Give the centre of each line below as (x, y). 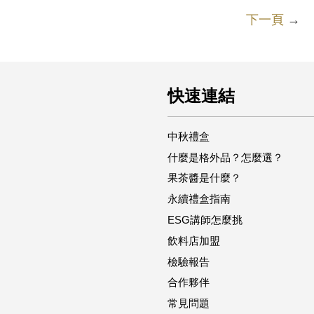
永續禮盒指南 (199, 199)
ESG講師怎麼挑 (205, 220)
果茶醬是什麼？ (204, 178)
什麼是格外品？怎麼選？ (225, 157)
